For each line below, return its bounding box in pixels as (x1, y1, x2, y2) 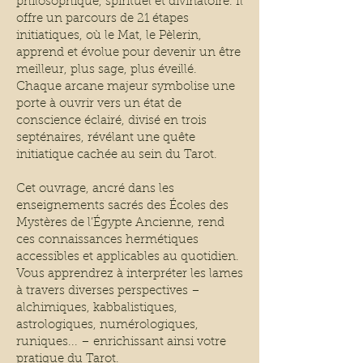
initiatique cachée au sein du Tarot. (16, 149, 217, 162)
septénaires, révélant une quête (16, 132, 195, 145)
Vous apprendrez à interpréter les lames (16, 268, 243, 281)
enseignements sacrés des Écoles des (16, 200, 228, 213)
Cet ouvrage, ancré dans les (16, 183, 174, 196)
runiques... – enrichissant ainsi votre (16, 336, 226, 349)
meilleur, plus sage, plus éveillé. (16, 64, 197, 77)
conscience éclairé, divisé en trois (16, 115, 207, 128)
